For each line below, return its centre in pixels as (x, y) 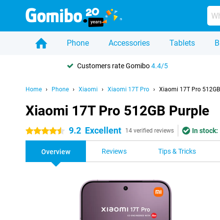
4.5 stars (39, 131)
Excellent (103, 130)
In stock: (205, 131)
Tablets (182, 43)
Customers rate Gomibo (114, 66)
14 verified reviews (150, 131)
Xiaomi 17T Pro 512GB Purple (117, 111)
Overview (56, 152)
